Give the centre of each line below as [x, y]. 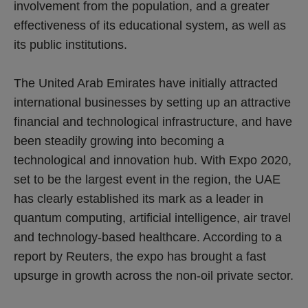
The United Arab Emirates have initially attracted [146, 83]
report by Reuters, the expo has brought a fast [140, 256]
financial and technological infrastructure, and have [153, 121]
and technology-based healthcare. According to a [148, 237]
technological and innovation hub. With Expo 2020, [153, 160]
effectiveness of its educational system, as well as [150, 25]
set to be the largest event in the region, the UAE [147, 179]
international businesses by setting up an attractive [152, 102]
